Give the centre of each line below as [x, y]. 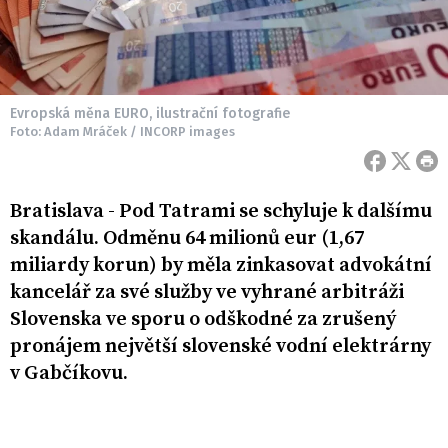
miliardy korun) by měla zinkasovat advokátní [221, 266]
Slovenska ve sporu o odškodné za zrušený [203, 320]
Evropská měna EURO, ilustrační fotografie [150, 114]
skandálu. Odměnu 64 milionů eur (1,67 [187, 239]
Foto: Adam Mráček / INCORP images [122, 132]
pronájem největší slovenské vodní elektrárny [220, 347]
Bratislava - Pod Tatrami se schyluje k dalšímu [221, 212]
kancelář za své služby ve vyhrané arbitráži [207, 293]
